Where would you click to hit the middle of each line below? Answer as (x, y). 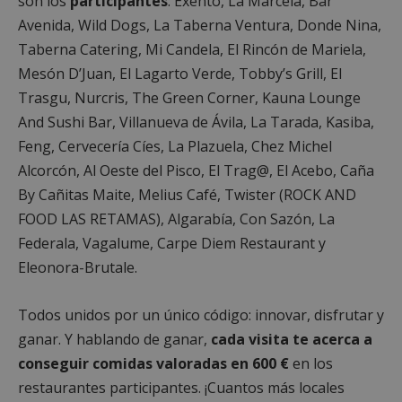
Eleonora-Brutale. (78, 267)
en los (311, 363)
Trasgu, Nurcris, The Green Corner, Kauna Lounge (189, 97)
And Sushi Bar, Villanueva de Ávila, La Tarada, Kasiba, (196, 122)
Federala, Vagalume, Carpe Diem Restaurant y (172, 243)
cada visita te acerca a (292, 339)
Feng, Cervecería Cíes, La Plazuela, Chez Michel (175, 146)
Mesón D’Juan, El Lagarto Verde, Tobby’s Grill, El (180, 73)
